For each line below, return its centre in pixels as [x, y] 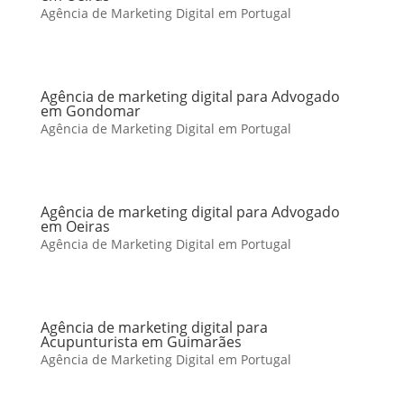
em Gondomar [90, 111]
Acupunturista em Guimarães [141, 342]
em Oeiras [75, 226]
